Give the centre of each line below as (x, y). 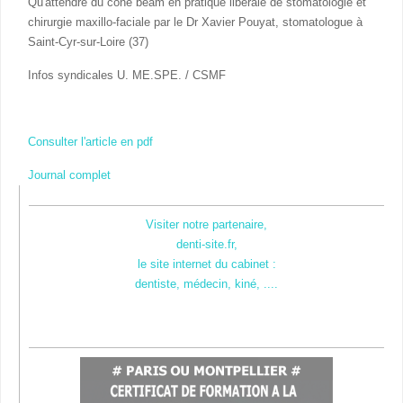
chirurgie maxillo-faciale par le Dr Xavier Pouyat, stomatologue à (195, 22)
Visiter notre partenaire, (206, 224)
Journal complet (69, 175)
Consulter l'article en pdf (90, 141)
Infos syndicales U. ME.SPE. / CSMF (127, 75)
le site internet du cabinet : (206, 264)
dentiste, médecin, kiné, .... (206, 283)
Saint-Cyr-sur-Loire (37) (88, 41)
